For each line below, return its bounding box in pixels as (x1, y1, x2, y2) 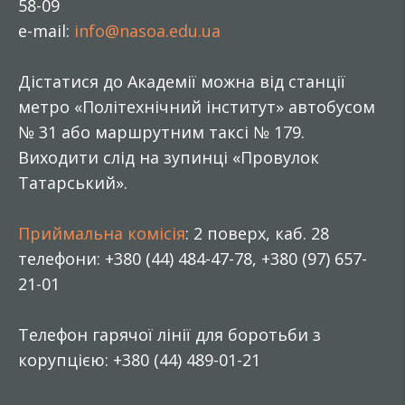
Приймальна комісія (18, 222, 185, 244)
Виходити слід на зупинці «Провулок (18, 146, 319, 168)
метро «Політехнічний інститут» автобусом (18, 96, 375, 118)
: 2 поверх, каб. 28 (185, 222, 329, 244)
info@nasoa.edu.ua (74, 20, 221, 42)
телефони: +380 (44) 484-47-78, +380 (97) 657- (18, 248, 367, 269)
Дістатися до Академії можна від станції (18, 71, 345, 92)
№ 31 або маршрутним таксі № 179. (18, 121, 305, 143)
